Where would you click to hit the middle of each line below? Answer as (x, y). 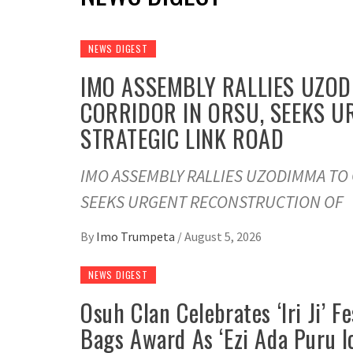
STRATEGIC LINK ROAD (182, 139)
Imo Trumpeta (137, 237)
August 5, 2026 (223, 237)
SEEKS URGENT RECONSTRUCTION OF (212, 202)
